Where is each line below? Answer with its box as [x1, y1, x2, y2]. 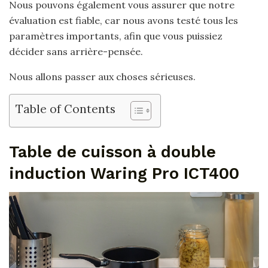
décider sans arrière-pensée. [9, 45, 143, 57]
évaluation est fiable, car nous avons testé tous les [9, 14, 238, 26]
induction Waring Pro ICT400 [9, 163, 239, 183]
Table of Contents [16, 101, 115, 116]
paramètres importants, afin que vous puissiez [9, 30, 223, 42]
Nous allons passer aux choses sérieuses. [9, 71, 196, 83]
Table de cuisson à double [9, 142, 216, 162]
